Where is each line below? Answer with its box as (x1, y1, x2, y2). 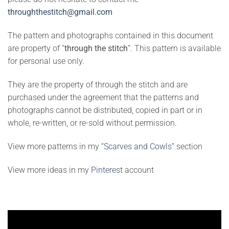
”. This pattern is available (128, 43, 221, 54)
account (123, 165, 154, 175)
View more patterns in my (8, 141, 101, 151)
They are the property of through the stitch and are (8, 79, 188, 89)
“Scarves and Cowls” (101, 141, 174, 151)
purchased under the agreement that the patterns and (8, 92, 199, 102)
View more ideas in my (8, 165, 91, 175)
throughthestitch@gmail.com (8, 7, 112, 17)
